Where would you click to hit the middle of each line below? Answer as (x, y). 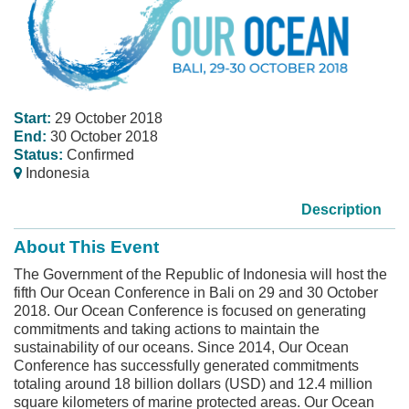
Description (341, 209)
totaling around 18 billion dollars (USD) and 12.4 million (193, 383)
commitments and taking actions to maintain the (167, 329)
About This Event (86, 246)
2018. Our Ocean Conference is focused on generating (190, 310)
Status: (40, 154)
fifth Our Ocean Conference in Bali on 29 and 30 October (196, 292)
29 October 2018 (109, 118)
